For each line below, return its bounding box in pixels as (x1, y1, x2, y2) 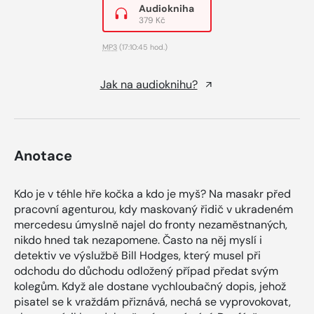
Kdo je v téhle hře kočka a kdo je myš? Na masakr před (14, 186, 291, 201)
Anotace (14, 146, 72, 165)
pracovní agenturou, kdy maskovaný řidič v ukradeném (14, 201, 293, 217)
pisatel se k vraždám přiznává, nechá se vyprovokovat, (14, 294, 291, 309)
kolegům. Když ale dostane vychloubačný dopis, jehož (14, 278, 286, 294)
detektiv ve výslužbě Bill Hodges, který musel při (14, 247, 261, 263)
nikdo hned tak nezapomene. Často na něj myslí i (14, 232, 262, 247)
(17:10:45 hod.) (117, 41, 168, 52)
